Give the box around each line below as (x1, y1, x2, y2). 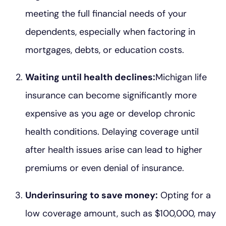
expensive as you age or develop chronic (25, 107, 195, 120)
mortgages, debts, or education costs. (25, 43, 184, 56)
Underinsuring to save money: (25, 189, 158, 201)
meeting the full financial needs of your (25, 7, 187, 20)
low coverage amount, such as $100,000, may (25, 207, 216, 219)
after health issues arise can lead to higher (25, 143, 202, 156)
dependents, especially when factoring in (25, 25, 195, 38)
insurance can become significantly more (25, 89, 197, 101)
